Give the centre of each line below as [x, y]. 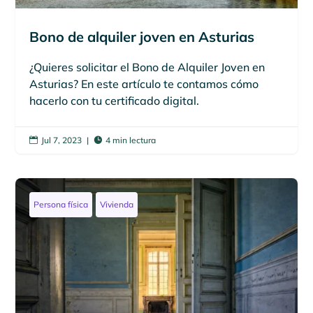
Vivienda [117, 204]
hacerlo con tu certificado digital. [115, 100]
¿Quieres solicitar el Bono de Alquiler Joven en [147, 67]
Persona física [61, 204]
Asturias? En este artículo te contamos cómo [144, 83]
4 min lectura [131, 140]
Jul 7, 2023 [62, 140]
